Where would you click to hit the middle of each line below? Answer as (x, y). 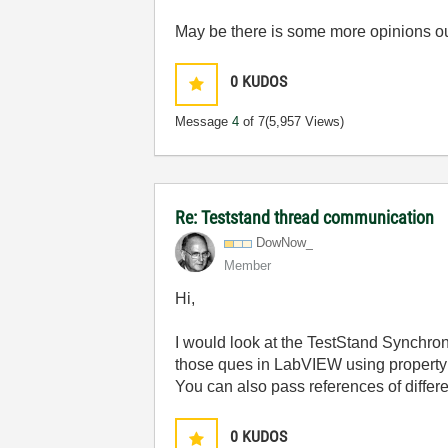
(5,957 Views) (305, 121)
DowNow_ (285, 242)
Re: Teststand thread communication (305, 217)
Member (248, 265)
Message (204, 121)
